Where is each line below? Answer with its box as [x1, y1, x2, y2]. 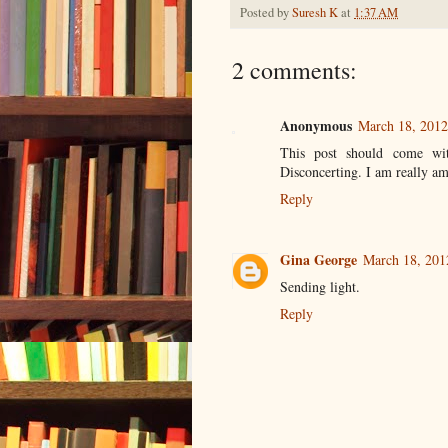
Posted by [240, 4, 292, 22]
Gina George [280, 248, 357, 270]
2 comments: [232, 54, 357, 87]
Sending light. [280, 276, 360, 296]
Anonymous [280, 115, 352, 137]
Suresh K [292, 4, 338, 22]
